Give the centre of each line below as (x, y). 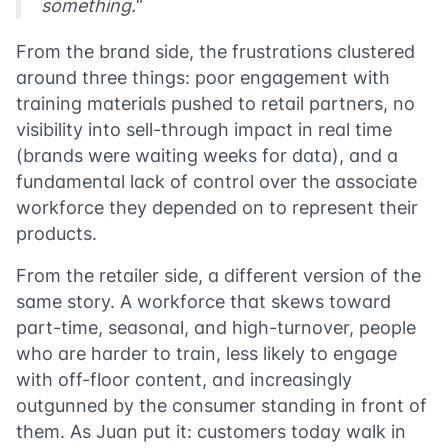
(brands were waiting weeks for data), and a (207, 155)
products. (56, 233)
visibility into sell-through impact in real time (204, 129)
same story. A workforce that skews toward (203, 301)
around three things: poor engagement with (203, 77)
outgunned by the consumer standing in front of (221, 405)
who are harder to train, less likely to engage (206, 353)
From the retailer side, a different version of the (218, 275)
